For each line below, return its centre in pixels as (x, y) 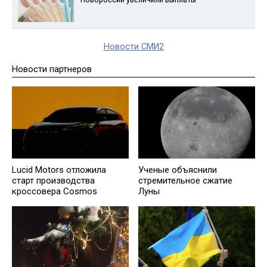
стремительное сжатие (185, 181)
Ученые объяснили (178, 170)
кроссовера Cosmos (55, 192)
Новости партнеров (52, 69)
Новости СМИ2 (133, 47)
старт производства (53, 181)
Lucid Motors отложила (59, 170)
